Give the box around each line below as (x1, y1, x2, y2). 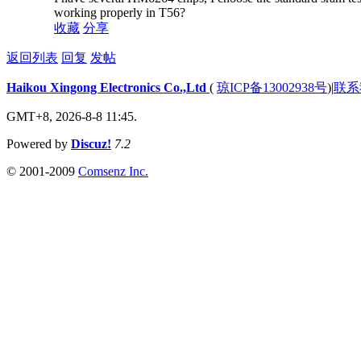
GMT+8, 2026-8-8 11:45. (6, 109, 137, 123)
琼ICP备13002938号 (217, 80, 327, 94)
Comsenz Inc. (78, 164, 148, 178)
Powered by (6, 136, 71, 151)
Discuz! (71, 136, 111, 151)
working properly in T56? (54, 6, 185, 20)
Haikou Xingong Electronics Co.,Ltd (6, 80, 210, 94)
